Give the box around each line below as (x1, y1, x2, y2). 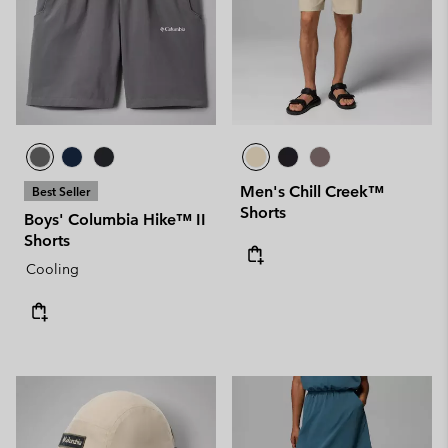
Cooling (26, 259, 79, 278)
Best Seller (32, 182, 90, 199)
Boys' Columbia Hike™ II (24, 209, 206, 229)
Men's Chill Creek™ (240, 181, 384, 201)
